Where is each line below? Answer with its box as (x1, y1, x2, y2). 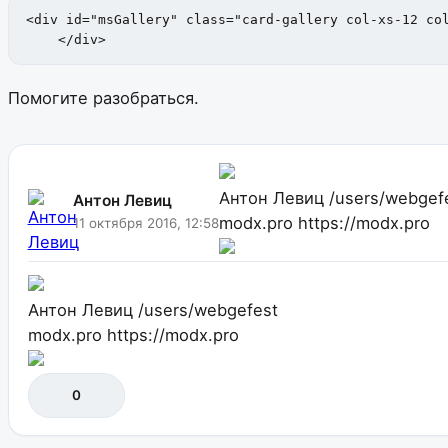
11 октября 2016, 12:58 (73, 214, 219, 231)
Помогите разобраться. (8, 87, 199, 108)
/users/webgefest (137, 299, 278, 320)
